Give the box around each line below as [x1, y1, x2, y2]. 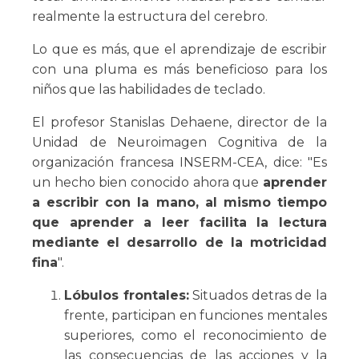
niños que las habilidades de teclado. [32, 82, 265, 98]
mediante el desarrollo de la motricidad [32, 235, 327, 251]
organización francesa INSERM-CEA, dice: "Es [32, 155, 327, 171]
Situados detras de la [188, 288, 328, 304]
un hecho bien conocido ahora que [32, 175, 263, 191]
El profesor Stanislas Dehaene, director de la [32, 115, 327, 131]
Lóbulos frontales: [64, 288, 189, 304]
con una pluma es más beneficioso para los [32, 62, 327, 78]
